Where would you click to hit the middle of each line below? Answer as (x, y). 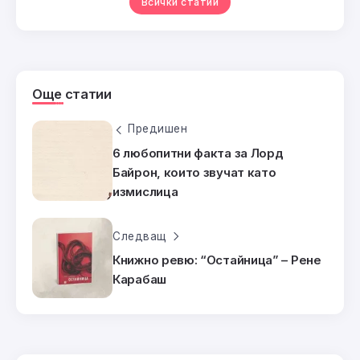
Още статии (72, 94)
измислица (145, 191)
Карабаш (139, 279)
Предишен (157, 129)
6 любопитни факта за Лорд (198, 153)
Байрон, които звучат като (194, 172)
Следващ (140, 236)
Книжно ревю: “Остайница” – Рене (217, 260)
